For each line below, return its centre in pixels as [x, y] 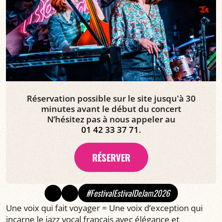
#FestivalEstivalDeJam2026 [128, 193]
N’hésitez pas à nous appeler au [111, 119]
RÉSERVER [111, 158]
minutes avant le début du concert [111, 109]
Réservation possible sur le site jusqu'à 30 [111, 99]
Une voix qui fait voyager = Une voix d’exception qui [104, 208]
